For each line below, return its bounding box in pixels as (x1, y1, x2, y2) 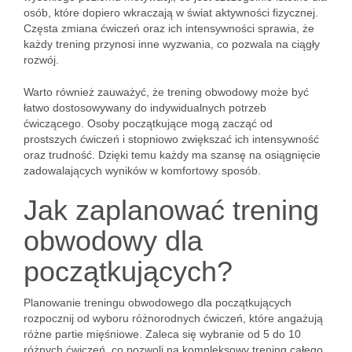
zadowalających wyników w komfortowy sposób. (24, 164, 261, 177)
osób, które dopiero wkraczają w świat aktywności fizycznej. (24, 6, 318, 19)
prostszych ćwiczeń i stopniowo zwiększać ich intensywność (24, 133, 319, 145)
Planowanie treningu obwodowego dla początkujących (24, 296, 291, 309)
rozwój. (24, 53, 59, 66)
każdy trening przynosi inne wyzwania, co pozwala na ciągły (24, 38, 320, 50)
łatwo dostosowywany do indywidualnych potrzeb (24, 101, 266, 114)
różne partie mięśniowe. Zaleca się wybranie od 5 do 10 (24, 328, 301, 340)
